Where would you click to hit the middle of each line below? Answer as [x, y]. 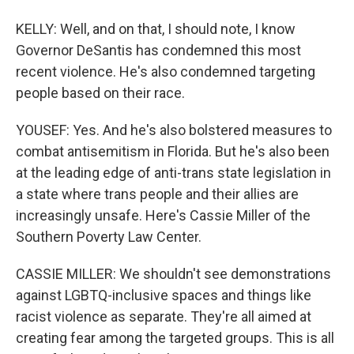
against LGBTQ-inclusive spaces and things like [164, 295]
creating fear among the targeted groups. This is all [175, 338]
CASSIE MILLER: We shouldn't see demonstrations [173, 274]
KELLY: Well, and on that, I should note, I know [156, 29]
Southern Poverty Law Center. [109, 237]
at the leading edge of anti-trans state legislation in [173, 173]
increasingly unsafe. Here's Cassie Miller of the [163, 215]
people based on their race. [100, 93]
